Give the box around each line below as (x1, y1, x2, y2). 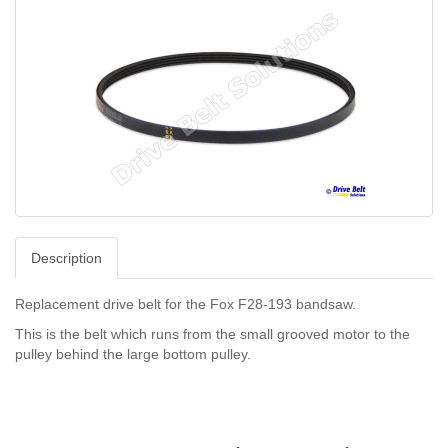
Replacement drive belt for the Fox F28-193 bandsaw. (15, 296, 356, 312)
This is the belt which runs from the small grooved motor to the (15, 326, 410, 342)
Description (31, 250, 102, 266)
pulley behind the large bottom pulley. (15, 346, 251, 362)
